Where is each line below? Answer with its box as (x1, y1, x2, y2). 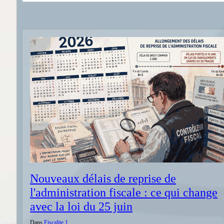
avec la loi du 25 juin (30, 200, 132, 213)
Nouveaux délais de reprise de (30, 172, 176, 185)
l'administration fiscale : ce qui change (30, 186, 217, 199)
